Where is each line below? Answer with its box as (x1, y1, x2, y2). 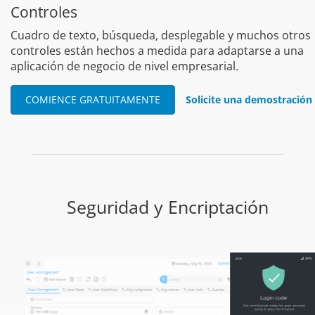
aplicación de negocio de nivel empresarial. (11, 58, 238, 75)
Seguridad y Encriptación (66, 195, 269, 219)
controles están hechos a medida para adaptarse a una (11, 43, 304, 59)
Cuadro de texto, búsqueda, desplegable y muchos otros (11, 27, 311, 44)
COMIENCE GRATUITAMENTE (25, 93, 160, 107)
